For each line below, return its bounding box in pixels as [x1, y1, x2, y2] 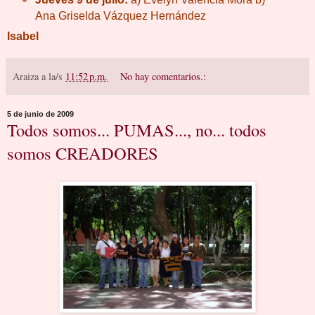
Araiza [13, 70, 39, 84]
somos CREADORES [7, 141, 158, 165]
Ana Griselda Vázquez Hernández [34, 9, 206, 22]
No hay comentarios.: [120, 70, 207, 84]
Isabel [7, 30, 39, 43]
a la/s [41, 70, 65, 84]
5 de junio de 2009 [7, 110, 74, 119]
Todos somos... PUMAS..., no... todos [7, 118, 266, 142]
